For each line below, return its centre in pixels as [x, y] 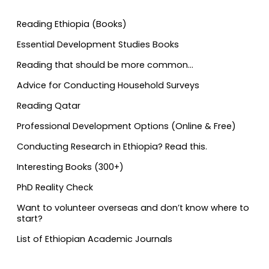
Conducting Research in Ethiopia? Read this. [112, 146]
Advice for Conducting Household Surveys [108, 85]
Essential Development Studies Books [98, 44]
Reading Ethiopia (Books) [72, 24]
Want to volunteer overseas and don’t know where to [133, 207]
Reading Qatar [49, 105]
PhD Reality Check [55, 187]
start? [30, 218]
